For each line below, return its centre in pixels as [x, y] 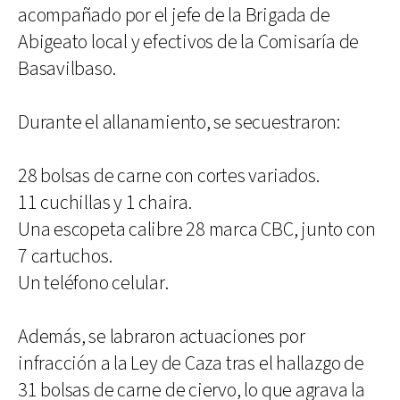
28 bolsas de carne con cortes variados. [169, 176]
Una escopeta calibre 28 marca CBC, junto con [197, 229]
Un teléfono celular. [93, 283]
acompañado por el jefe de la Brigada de [174, 15]
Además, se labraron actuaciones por [162, 337]
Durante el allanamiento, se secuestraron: [179, 122]
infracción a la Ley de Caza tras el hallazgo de [191, 363]
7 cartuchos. [65, 256]
